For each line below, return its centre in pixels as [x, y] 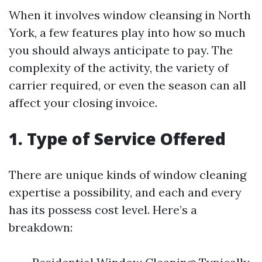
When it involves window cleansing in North [130, 15]
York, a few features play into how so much [127, 32]
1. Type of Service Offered [117, 139]
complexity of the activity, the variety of [119, 68]
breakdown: [41, 227]
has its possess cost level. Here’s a [103, 210]
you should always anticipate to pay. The [121, 50]
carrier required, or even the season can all [127, 85]
